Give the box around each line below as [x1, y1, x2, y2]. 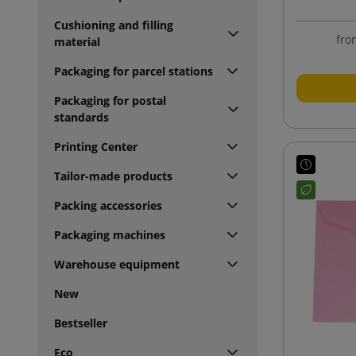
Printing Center [54, 138, 137, 154]
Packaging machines [54, 226, 165, 242]
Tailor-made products [54, 168, 172, 184]
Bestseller [54, 315, 107, 331]
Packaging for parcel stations [54, 63, 213, 79]
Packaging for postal [54, 92, 166, 108]
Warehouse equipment [54, 256, 180, 272]
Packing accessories [54, 197, 162, 213]
